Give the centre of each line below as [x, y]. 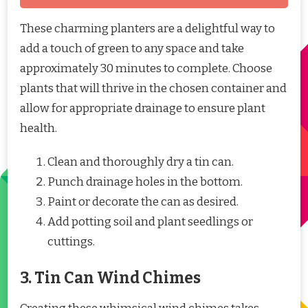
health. [38, 128]
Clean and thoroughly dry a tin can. [141, 162]
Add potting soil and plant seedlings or [150, 221]
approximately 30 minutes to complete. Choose [146, 68]
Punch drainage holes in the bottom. [145, 181]
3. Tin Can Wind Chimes [110, 278]
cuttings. [71, 241]
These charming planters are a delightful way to [147, 28]
